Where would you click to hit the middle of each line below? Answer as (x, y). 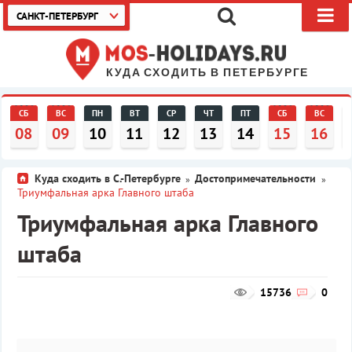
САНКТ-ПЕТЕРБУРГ (57, 16)
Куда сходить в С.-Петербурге (107, 178)
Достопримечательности (257, 178)
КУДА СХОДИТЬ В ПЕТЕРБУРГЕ (208, 73)
